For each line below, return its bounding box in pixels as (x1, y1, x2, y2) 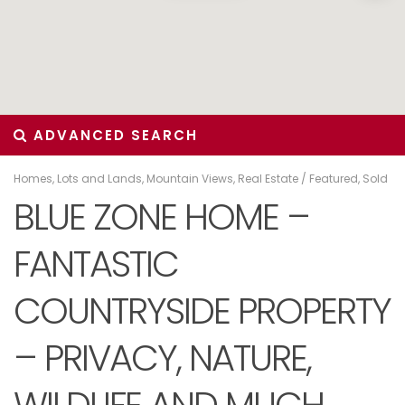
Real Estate (238, 171, 298, 186)
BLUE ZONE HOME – (14, 192, 309, 242)
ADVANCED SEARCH (28, 126, 198, 145)
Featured (309, 171, 358, 186)
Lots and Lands (57, 171, 142, 186)
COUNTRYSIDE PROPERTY (14, 286, 391, 336)
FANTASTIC (14, 239, 178, 289)
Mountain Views (146, 171, 233, 186)
